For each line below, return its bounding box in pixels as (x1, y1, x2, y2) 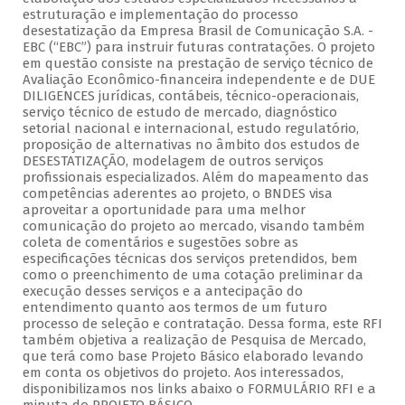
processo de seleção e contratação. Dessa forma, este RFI (22, 316, 382, 333)
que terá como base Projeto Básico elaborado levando (22, 348, 363, 365)
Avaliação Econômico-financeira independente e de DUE (22, 71, 375, 89)
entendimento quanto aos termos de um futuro (22, 299, 327, 316)
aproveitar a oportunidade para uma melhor (22, 202, 306, 219)
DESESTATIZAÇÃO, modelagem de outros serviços (22, 153, 324, 170)
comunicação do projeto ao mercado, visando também (22, 218, 365, 235)
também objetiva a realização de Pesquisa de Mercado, (22, 332, 366, 349)
